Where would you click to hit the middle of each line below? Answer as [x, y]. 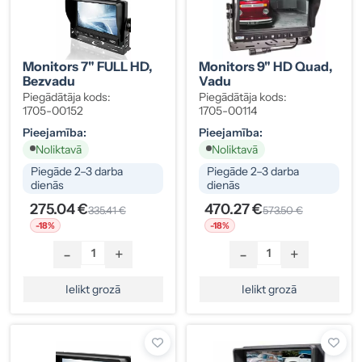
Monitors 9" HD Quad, [266, 66]
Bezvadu [49, 80]
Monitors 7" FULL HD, [88, 66]
